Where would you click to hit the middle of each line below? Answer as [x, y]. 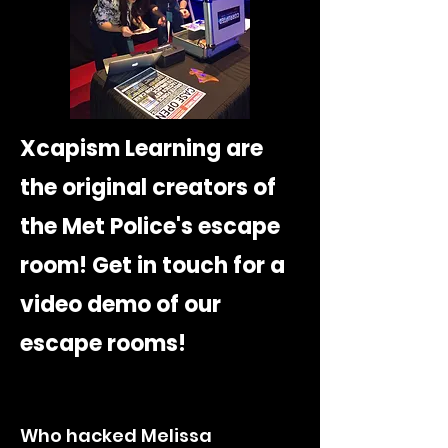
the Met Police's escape [150, 226]
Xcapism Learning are [141, 148]
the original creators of [148, 187]
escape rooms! [105, 343]
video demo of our [120, 304]
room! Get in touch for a [152, 265]
